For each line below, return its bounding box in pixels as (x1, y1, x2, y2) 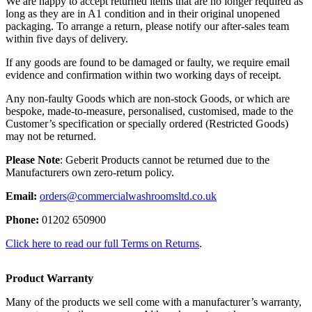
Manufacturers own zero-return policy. (6, 166, 174, 178)
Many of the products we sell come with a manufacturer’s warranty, (6, 296, 302, 308)
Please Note (6, 154, 60, 166)
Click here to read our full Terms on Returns (6, 237, 199, 249)
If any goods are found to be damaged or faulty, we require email (6, 56, 290, 68)
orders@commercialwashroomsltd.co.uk (40, 190, 217, 202)
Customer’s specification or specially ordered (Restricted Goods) (6, 118, 288, 130)
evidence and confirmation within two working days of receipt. (6, 69, 281, 81)
